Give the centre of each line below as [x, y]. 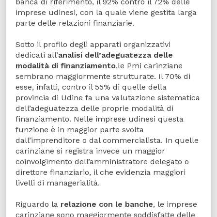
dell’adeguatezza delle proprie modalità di [94, 108]
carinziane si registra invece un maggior [90, 151]
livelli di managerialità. [58, 183]
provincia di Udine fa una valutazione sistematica [108, 98]
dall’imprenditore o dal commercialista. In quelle [107, 140]
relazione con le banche [107, 204]
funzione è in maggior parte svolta [80, 130]
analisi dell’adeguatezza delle [116, 55]
